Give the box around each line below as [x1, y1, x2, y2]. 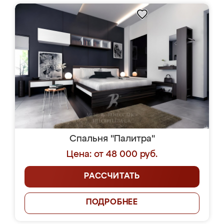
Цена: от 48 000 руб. [66, 150, 157, 159]
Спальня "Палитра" [69, 134, 155, 143]
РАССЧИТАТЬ [84, 172, 140, 180]
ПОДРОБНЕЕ [85, 198, 138, 206]
